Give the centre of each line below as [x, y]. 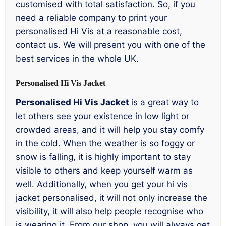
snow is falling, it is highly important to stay [103, 157]
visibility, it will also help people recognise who [109, 212]
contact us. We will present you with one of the [110, 45]
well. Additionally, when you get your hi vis [102, 184]
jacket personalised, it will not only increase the [111, 198]
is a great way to [165, 103]
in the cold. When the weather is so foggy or [105, 144]
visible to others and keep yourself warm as [104, 171]
